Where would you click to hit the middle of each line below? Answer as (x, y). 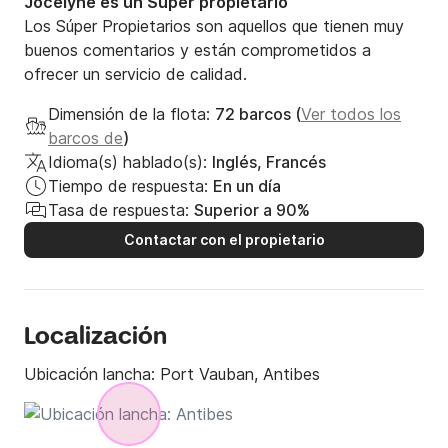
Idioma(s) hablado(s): (127, 162)
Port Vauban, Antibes (240, 374)
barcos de (85, 138)
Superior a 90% (252, 210)
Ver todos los (351, 114)
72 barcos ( (258, 114)
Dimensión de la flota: (131, 114)
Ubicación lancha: (92, 374)
